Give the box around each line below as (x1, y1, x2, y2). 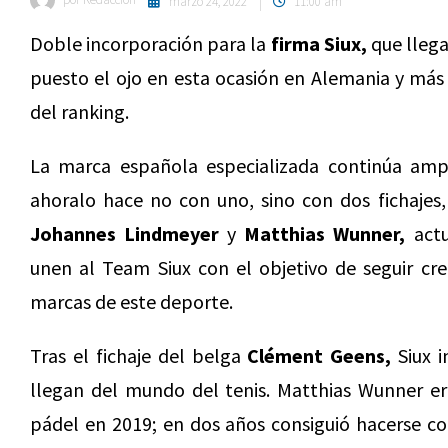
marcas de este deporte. (30, 289, 233, 314)
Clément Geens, (247, 343, 392, 368)
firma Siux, (270, 31, 367, 56)
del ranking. (30, 99, 129, 124)
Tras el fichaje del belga (30, 343, 248, 368)
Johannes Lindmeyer (30, 221, 220, 246)
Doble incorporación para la (30, 31, 271, 56)
